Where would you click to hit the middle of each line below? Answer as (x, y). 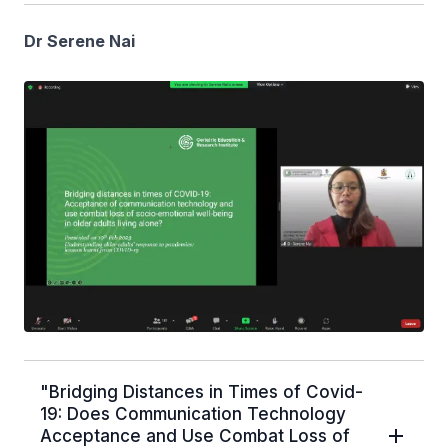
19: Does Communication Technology (193, 413)
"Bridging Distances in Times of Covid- (201, 391)
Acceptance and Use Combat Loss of (195, 435)
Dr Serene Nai (79, 40)
